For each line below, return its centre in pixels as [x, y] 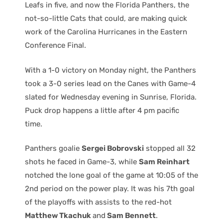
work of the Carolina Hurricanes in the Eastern [106, 32]
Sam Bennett [131, 216]
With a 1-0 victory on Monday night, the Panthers [111, 70]
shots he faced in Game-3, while [82, 162]
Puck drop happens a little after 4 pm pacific [102, 110]
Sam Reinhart [164, 162]
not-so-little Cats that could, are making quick [106, 18]
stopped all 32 [170, 148]
